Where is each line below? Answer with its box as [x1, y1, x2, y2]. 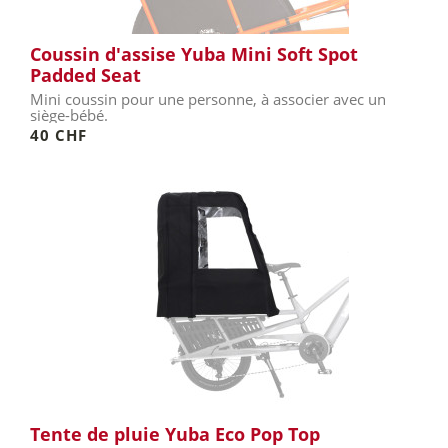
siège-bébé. [30, 105, 108, 125]
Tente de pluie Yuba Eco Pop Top [30, 422, 320, 446]
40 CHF [30, 125, 87, 145]
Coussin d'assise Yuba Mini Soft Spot [30, 42, 358, 66]
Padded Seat [30, 63, 141, 87]
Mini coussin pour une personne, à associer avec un [30, 89, 386, 109]
